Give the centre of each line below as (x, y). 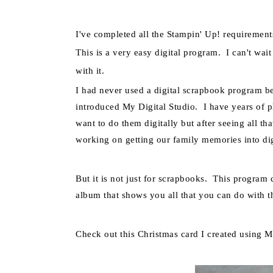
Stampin (183, 34)
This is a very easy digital (128, 52)
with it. (91, 71)
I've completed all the (121, 34)
